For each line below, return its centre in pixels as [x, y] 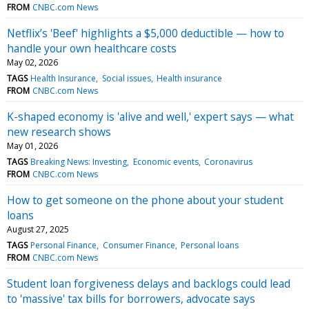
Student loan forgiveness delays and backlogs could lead [149, 283]
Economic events [166, 161]
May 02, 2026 [32, 62]
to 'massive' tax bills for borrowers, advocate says [131, 298]
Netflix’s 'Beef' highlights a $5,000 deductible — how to [146, 33]
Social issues [126, 78]
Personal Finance [64, 245]
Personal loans [209, 245]
